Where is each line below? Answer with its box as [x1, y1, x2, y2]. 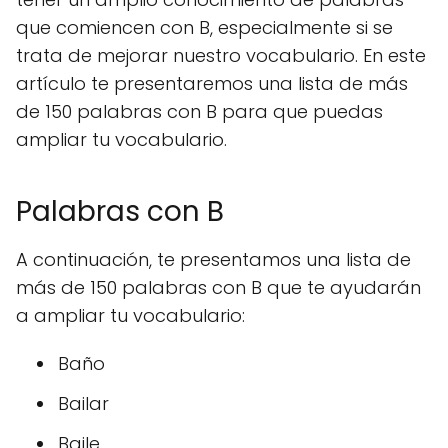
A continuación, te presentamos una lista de [16, 247, 411, 272]
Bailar [58, 391, 109, 416]
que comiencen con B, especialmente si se [16, 15, 393, 40]
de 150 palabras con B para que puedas [16, 99, 383, 124]
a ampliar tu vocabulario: [16, 303, 245, 328]
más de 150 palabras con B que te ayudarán [16, 275, 421, 300]
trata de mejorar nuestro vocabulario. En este [16, 43, 426, 68]
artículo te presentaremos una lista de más [16, 71, 408, 96]
